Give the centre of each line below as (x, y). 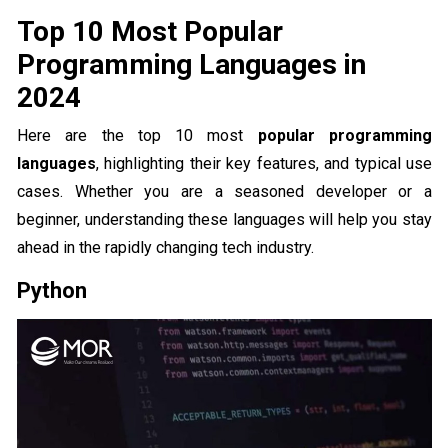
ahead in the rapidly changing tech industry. (165, 248)
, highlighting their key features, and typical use (264, 164)
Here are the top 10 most (137, 136)
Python (52, 291)
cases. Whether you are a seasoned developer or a (224, 192)
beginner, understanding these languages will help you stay (224, 220)
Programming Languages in (191, 65)
